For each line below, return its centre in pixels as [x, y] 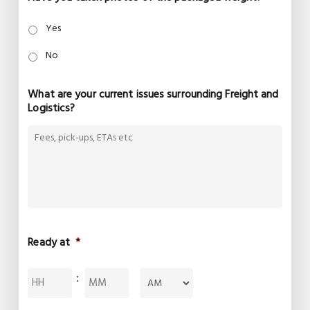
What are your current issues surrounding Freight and [153, 95]
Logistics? [52, 109]
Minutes [102, 274]
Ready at [49, 243]
